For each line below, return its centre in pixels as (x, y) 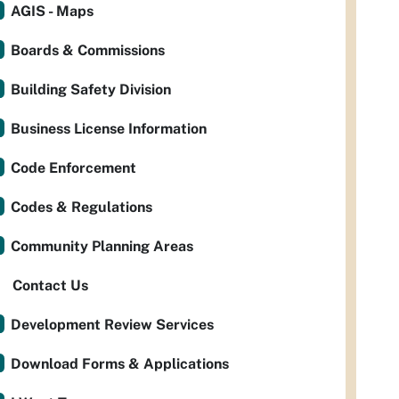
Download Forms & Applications (120, 364)
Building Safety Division (91, 90)
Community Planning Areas (102, 246)
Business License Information (109, 129)
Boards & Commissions (88, 50)
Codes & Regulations (81, 207)
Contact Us (50, 285)
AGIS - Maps (52, 11)
